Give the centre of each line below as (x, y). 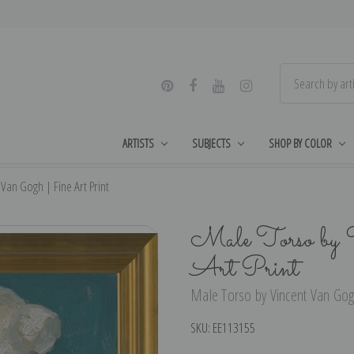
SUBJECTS (212, 143)
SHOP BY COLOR (300, 143)
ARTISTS (139, 143)
